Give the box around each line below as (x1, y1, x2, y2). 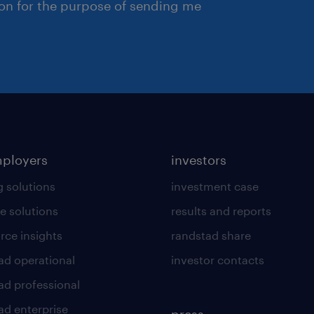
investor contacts (170, 252, 264, 266)
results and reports (170, 203, 271, 217)
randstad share (170, 228, 251, 242)
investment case (170, 179, 259, 193)
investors (170, 151, 226, 168)
